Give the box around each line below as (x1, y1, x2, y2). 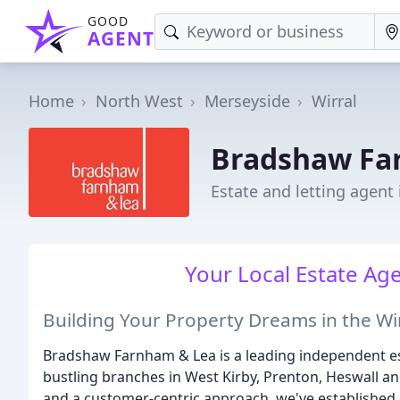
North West (96, 90, 183, 112)
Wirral (312, 90, 357, 112)
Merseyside (204, 90, 290, 112)
